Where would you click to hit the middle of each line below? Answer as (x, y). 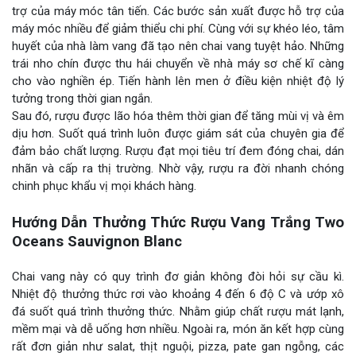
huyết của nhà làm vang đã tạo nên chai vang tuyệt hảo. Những (178, 46)
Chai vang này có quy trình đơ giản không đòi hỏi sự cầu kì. (178, 277)
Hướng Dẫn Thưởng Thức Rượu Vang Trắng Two (178, 223)
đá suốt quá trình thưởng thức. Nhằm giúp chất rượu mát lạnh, (178, 312)
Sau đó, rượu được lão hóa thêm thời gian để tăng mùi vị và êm (178, 116)
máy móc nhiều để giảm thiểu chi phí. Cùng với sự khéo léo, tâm (178, 29)
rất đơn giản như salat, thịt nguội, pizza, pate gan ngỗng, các (178, 347)
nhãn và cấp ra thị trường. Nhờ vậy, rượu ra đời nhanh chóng (178, 169)
